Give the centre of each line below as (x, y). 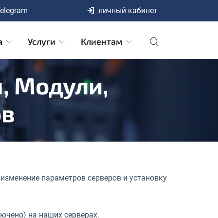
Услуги (43, 41)
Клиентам (103, 41)
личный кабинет (128, 10)
